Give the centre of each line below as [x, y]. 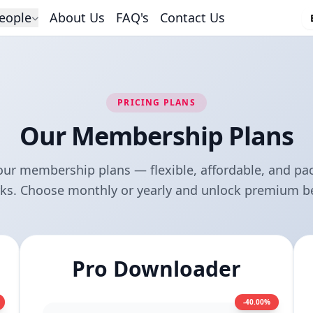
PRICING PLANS [156, 102]
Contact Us [192, 17]
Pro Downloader [156, 269]
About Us [77, 17]
